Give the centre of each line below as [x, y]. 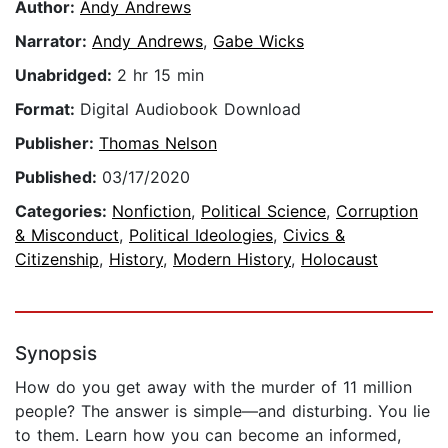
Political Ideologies [201, 235]
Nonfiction [151, 211]
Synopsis [56, 354]
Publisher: [57, 143]
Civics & [314, 235]
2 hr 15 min [160, 75]
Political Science [263, 211]
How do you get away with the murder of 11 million [213, 387]
